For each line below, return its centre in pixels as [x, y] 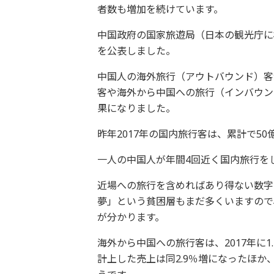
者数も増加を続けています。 [160, 9]
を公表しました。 [136, 51]
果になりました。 [136, 108]
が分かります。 [131, 217]
